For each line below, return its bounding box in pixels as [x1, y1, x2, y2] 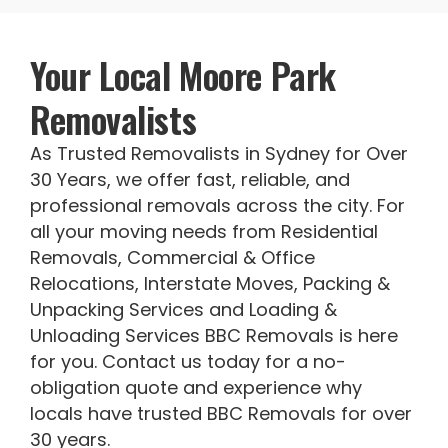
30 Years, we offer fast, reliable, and [30, 167, 350, 193]
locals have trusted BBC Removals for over [30, 401, 412, 427]
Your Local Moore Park [30, 48, 336, 102]
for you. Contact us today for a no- [30, 349, 346, 375]
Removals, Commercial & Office [30, 245, 315, 271]
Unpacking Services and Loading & [30, 297, 337, 323]
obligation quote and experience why [30, 375, 362, 401]
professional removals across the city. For [30, 193, 405, 219]
